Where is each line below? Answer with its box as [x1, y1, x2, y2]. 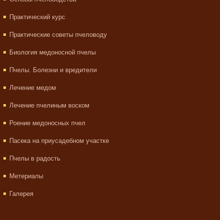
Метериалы [9, 172, 43, 180]
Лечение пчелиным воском [9, 102, 89, 109]
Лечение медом [9, 84, 56, 91]
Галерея [9, 190, 33, 197]
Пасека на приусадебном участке [9, 137, 109, 144]
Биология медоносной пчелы [9, 49, 96, 56]
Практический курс [9, 13, 65, 21]
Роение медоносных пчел [9, 119, 85, 127]
